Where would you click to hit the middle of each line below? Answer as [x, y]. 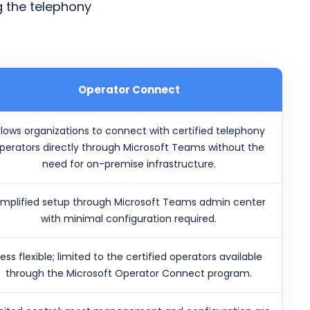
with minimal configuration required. [129, 219]
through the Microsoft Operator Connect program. [129, 274]
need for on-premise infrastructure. [129, 164]
